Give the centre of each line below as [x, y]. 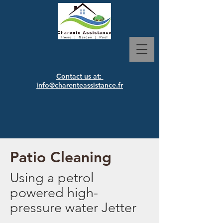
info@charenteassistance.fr [80, 85]
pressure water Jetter [73, 208]
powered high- [54, 193]
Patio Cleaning [61, 157]
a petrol [69, 178]
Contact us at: [80, 76]
